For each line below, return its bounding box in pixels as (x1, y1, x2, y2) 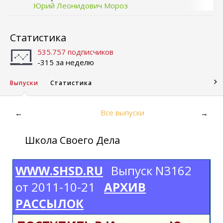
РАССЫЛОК (15, 195, 84, 212)
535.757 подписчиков (37, 47, 113, 57)
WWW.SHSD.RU (15, 162, 103, 179)
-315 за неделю (37, 57, 94, 67)
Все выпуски (101, 108, 144, 117)
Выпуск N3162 (111, 162, 192, 179)
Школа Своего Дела (25, 133, 120, 147)
